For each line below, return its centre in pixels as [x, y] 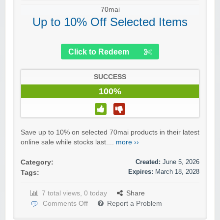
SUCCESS [110, 77]
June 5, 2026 [181, 162]
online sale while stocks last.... [68, 142]
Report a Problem [135, 204]
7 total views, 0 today [74, 193]
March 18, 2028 [177, 172]
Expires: [141, 172]
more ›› [127, 142]
